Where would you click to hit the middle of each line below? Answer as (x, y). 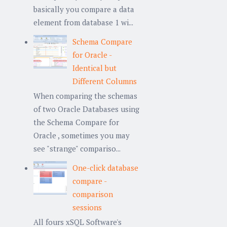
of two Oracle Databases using (86, 109)
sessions (87, 207)
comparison (93, 194)
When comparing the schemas (85, 96)
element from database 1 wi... (83, 22)
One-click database (105, 167)
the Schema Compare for (76, 122)
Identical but (94, 68)
